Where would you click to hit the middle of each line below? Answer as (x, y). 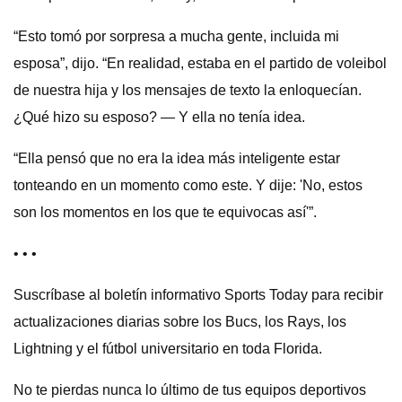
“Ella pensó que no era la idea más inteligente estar (177, 158)
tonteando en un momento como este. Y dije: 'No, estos (188, 185)
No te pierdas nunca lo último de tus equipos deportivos (190, 390)
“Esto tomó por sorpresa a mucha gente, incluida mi (176, 36)
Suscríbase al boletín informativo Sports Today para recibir (198, 295)
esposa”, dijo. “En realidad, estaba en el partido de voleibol (200, 63)
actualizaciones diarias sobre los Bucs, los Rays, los (180, 322)
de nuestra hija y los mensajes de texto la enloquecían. (188, 90)
